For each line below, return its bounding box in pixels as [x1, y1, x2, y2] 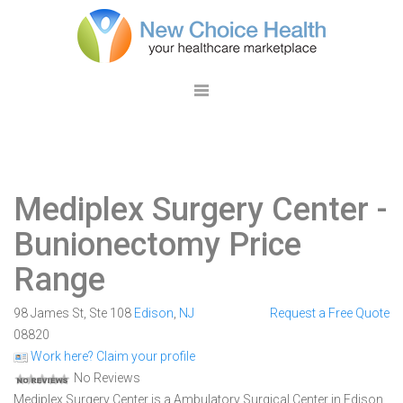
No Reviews [71, 371, 140, 385]
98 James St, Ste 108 [13, 306, 134, 320]
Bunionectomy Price [13, 226, 301, 264]
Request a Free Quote [269, 306, 390, 320]
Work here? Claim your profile [28, 349, 195, 363]
